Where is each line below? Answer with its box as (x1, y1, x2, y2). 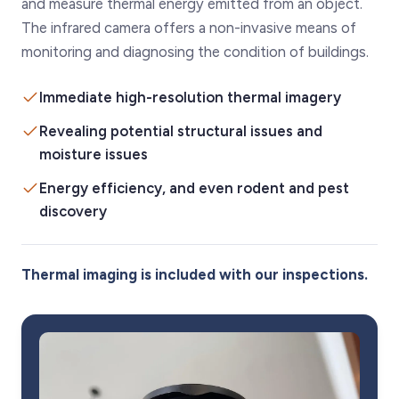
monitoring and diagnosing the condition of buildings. (21, 42, 369, 61)
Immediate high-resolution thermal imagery (39, 87, 341, 106)
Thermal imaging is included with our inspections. (21, 265, 368, 283)
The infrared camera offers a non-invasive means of (21, 18, 356, 37)
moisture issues (39, 144, 148, 163)
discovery (39, 201, 107, 220)
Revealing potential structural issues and (39, 121, 322, 140)
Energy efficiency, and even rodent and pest (39, 178, 349, 197)
